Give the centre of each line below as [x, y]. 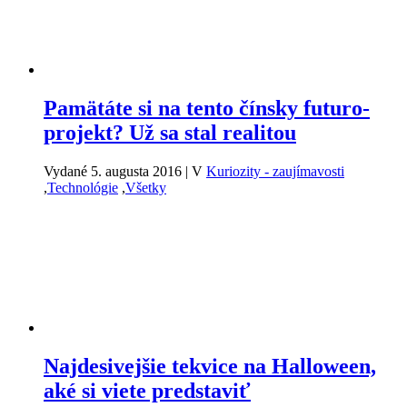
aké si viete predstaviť [147, 390]
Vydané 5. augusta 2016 [114, 172]
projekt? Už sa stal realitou [170, 133]
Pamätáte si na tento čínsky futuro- [207, 109]
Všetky [146, 188]
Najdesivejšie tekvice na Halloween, [210, 366]
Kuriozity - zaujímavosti [275, 172]
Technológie [83, 188]
